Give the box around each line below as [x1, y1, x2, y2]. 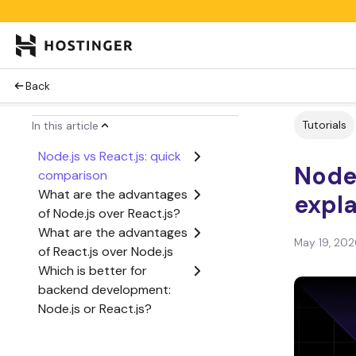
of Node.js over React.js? [38, 205, 180, 222]
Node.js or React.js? [38, 300, 152, 317]
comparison [38, 167, 107, 184]
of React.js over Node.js [38, 243, 173, 260]
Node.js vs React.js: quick [38, 148, 181, 164]
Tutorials [302, 118, 346, 132]
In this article [32, 118, 99, 133]
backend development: [38, 281, 171, 298]
